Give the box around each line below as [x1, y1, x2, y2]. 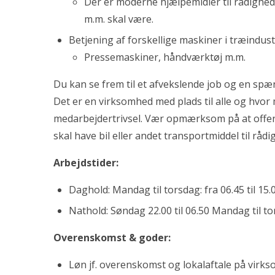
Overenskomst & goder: [53, 231, 171, 244]
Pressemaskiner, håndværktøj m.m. [84, 50, 246, 64]
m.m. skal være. [84, 12, 153, 26]
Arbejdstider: [53, 156, 118, 169]
